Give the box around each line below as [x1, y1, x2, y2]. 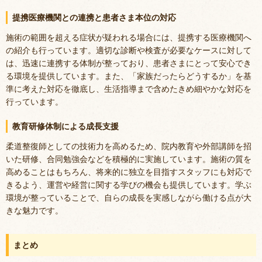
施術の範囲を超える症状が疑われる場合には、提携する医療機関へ [6, 32, 251, 43]
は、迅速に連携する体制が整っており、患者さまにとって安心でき [6, 58, 251, 68]
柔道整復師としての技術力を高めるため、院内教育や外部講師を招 [6, 141, 251, 151]
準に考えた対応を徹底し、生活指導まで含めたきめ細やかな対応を [6, 84, 251, 94]
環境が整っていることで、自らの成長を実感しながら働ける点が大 [6, 192, 251, 203]
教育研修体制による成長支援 [12, 120, 119, 131]
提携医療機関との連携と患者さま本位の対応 [12, 12, 176, 22]
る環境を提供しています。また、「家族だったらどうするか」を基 [6, 71, 251, 81]
